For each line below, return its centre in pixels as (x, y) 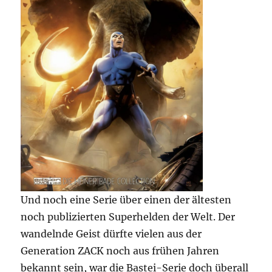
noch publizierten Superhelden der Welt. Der (128, 217)
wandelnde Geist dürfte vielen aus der (111, 234)
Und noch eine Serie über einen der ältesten (126, 200)
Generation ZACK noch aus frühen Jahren (120, 251)
